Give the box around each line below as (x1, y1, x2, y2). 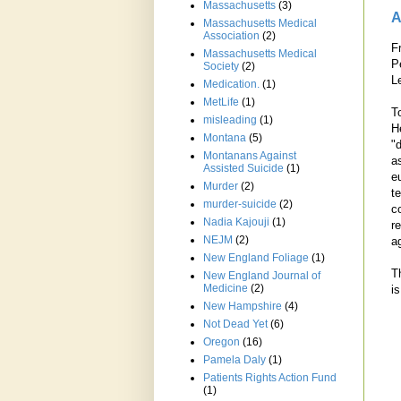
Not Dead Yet (203, 318, 268, 331)
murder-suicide (203, 198, 277, 211)
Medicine (203, 282, 248, 295)
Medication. (203, 78, 260, 91)
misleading (203, 114, 257, 127)
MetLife (203, 96, 239, 109)
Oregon (203, 336, 240, 349)
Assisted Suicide (203, 162, 284, 175)
